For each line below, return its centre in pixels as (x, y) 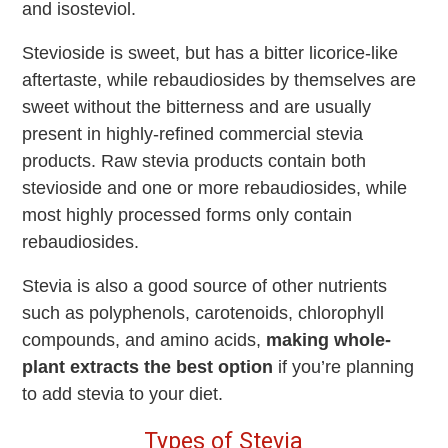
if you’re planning (344, 367)
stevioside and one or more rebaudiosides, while (215, 188)
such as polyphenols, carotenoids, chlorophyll (203, 313)
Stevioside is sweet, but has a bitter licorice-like (210, 53)
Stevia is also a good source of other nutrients (205, 286)
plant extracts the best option (148, 367)
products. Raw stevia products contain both (194, 161)
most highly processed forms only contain (187, 215)
